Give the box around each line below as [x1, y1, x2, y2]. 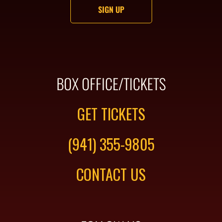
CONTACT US [76, 163, 146, 186]
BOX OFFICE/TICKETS [56, 72, 166, 95]
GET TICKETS [77, 103, 145, 125]
